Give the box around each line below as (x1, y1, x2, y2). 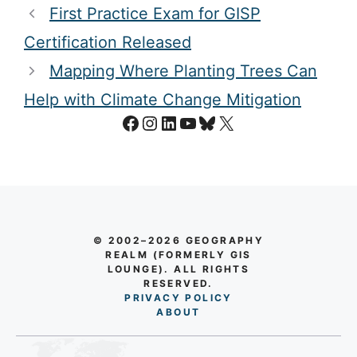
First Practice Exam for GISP (49, 4, 261, 24)
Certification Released (24, 33, 191, 53)
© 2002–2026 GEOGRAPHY (92, 234, 265, 247)
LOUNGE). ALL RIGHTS (107, 263, 250, 276)
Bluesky (197, 110, 268, 134)
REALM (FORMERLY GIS (105, 249, 252, 261)
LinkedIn (159, 110, 234, 134)
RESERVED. (143, 277, 214, 290)
